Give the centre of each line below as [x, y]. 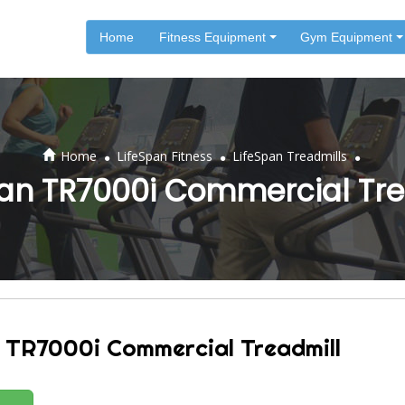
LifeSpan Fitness [164, 156]
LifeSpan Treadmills [289, 156]
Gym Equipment [346, 37]
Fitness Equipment [212, 37]
